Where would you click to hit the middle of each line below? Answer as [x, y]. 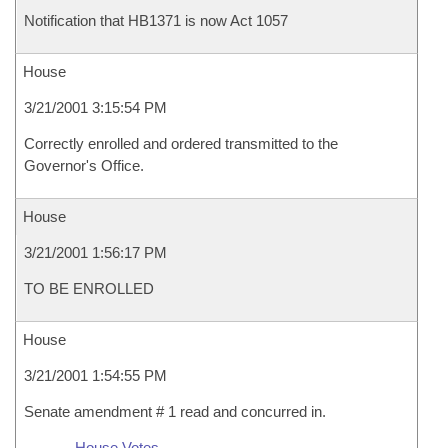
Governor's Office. [84, 165]
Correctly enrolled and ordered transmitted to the [181, 143]
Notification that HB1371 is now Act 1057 [156, 20]
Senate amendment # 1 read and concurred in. [175, 411]
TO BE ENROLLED [89, 288]
